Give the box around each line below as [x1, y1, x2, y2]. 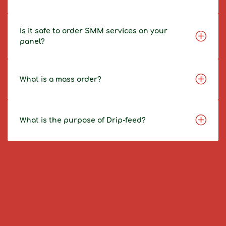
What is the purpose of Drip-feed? [20, 117, 146, 124]
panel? [20, 38, 45, 45]
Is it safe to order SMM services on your [20, 27, 167, 35]
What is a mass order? [20, 76, 101, 83]
